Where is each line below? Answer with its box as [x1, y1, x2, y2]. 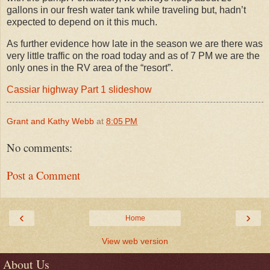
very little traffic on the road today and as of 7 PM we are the [7, 51, 260, 61]
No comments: [7, 139, 72, 155]
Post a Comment [7, 168, 80, 183]
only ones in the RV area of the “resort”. [7, 63, 173, 74]
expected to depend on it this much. [7, 17, 157, 28]
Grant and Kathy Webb [7, 116, 94, 126]
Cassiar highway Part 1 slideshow [7, 84, 152, 95]
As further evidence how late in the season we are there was [7, 39, 263, 49]
